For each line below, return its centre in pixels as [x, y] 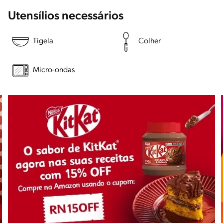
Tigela [43, 42]
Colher [150, 42]
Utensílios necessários [66, 16]
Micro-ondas [54, 70]
